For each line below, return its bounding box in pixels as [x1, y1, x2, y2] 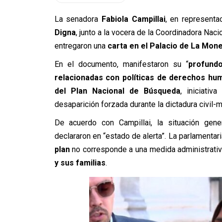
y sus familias [54, 158, 106, 167]
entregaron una [54, 41, 108, 51]
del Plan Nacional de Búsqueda [54, 86, 180, 96]
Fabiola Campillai [101, 14, 166, 24]
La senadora [54, 14, 102, 24]
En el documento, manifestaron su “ [54, 59, 189, 69]
